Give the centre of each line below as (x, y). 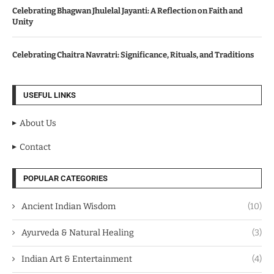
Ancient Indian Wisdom (68, 206)
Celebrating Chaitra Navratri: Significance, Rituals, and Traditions (133, 54)
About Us (38, 123)
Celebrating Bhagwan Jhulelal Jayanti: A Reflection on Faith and (128, 10)
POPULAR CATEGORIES (65, 178)
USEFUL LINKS (50, 95)
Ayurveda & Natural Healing (78, 232)
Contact (35, 147)
